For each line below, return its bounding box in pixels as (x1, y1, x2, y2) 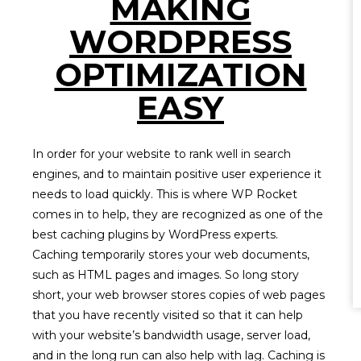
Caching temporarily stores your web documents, (32, 247, 309, 262)
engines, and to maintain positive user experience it (32, 167, 322, 181)
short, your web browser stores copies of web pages (32, 288, 325, 302)
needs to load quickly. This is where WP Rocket (32, 187, 297, 201)
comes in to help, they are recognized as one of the (32, 207, 323, 222)
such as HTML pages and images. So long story (32, 268, 299, 282)
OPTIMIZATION (54, 55, 307, 94)
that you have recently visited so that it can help (32, 308, 303, 322)
